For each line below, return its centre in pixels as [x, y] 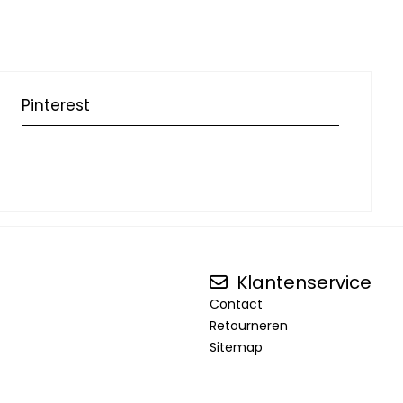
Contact [236, 304]
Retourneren [249, 326]
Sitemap [236, 347]
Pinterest [56, 105]
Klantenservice [302, 282]
